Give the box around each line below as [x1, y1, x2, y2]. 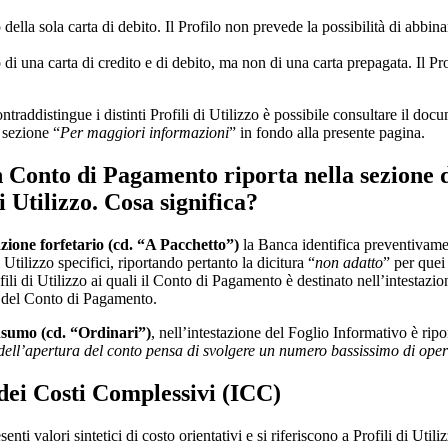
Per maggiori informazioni [60, 124, 229, 142]
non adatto [315, 253, 383, 271]
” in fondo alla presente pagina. [229, 124, 425, 142]
